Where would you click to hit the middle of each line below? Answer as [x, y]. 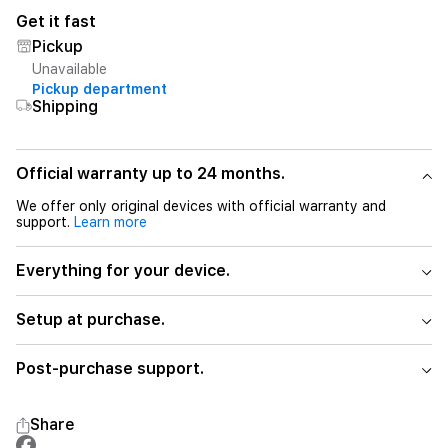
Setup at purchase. [90, 319]
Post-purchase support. [110, 368]
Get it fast [56, 21]
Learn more [110, 222]
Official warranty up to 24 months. [150, 173]
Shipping [65, 106]
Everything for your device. [123, 270]
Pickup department [99, 89]
